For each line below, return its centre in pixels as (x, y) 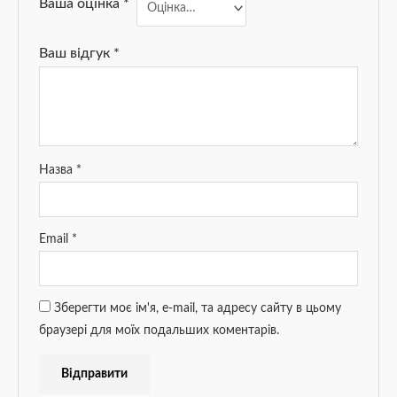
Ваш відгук (76, 54)
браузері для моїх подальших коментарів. (159, 331)
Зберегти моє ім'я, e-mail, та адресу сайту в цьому (197, 309)
